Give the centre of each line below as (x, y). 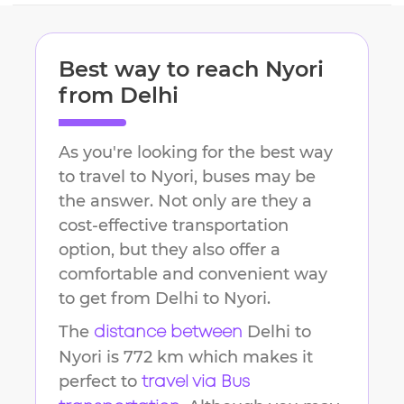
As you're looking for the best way (196, 153)
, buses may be (255, 177)
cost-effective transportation (174, 226)
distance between (168, 333)
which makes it (248, 358)
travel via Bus (196, 383)
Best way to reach (162, 69)
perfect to (98, 382)
